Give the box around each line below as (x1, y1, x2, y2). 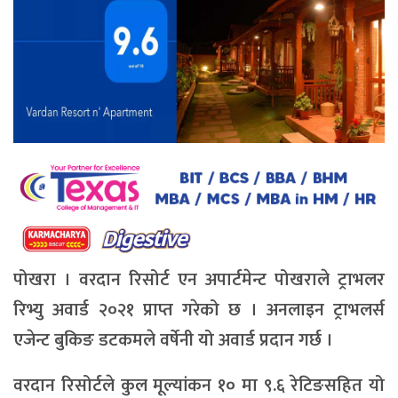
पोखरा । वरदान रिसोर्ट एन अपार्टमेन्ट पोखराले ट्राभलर (13, 265, 385, 296)
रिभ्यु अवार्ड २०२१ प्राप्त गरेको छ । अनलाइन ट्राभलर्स (13, 295, 385, 326)
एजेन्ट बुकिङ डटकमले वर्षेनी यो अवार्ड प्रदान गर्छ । (13, 325, 333, 356)
